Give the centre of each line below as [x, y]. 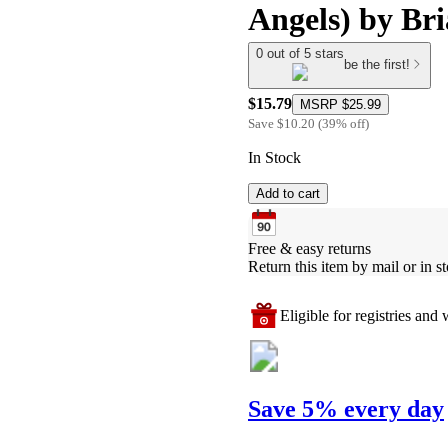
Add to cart [288, 193]
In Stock [274, 157]
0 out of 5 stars [300, 53]
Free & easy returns [309, 248]
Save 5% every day [346, 408]
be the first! [377, 65]
